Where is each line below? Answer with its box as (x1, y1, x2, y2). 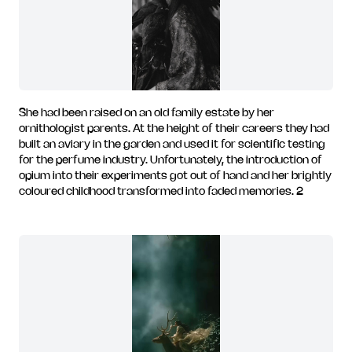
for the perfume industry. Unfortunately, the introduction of (19, 156, 322, 166)
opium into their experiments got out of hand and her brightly (19, 171, 332, 181)
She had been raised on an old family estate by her (19, 108, 274, 119)
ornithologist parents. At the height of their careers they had (19, 124, 329, 134)
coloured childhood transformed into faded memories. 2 (19, 187, 303, 197)
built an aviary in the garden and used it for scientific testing (19, 140, 325, 150)
